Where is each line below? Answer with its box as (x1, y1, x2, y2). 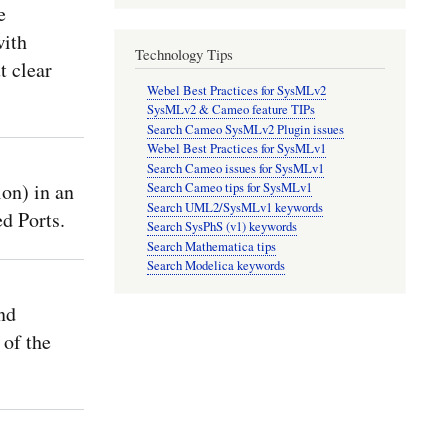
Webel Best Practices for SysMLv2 (147, 81, 327, 99)
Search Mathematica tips (147, 237, 277, 255)
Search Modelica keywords (147, 257, 286, 275)
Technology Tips (134, 43, 233, 64)
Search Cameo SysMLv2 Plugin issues (147, 120, 345, 138)
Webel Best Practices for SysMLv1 (147, 140, 327, 158)
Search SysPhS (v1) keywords (147, 218, 298, 236)
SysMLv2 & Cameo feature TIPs (147, 101, 316, 119)
